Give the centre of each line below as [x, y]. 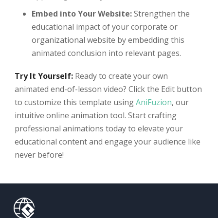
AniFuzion [154, 102]
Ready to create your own [120, 76]
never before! [39, 155]
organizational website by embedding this [108, 40]
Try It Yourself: [44, 76]
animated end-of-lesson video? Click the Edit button [108, 89]
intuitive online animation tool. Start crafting [96, 116]
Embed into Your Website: [82, 14]
